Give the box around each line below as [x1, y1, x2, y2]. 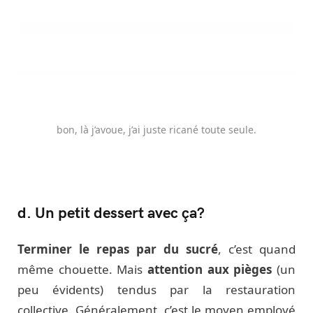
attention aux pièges [143, 261, 272, 277]
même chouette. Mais [17, 261, 143, 277]
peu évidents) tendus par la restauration [17, 281, 296, 298]
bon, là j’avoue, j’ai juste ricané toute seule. [57, 122, 256, 136]
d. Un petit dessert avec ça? [17, 201, 205, 222]
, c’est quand [218, 240, 296, 257]
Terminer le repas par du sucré [17, 240, 218, 257]
